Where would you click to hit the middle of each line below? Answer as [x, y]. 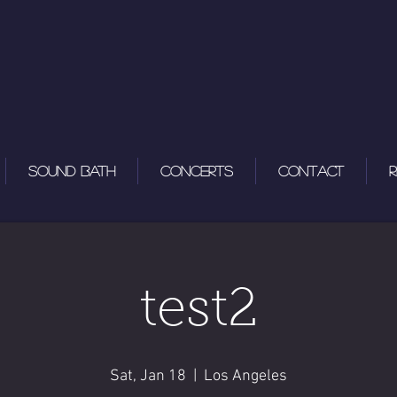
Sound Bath [71, 170]
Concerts [196, 170]
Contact [311, 170]
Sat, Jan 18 [148, 376]
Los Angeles [245, 376]
